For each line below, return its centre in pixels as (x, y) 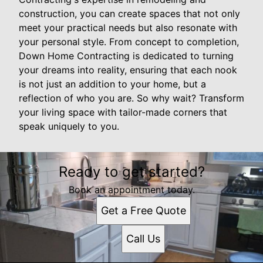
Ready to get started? (131, 171)
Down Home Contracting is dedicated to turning (126, 55)
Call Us (143, 238)
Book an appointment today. (131, 189)
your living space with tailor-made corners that (123, 112)
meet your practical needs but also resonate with (128, 27)
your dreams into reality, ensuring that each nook (128, 70)
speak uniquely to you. (69, 126)
